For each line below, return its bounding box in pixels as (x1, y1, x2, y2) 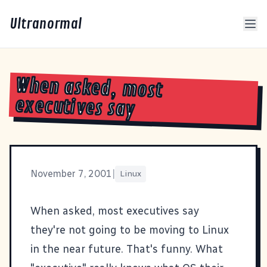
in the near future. (30, 242, 123, 256)
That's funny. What (123, 242, 223, 256)
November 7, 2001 (30, 167, 112, 179)
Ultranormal (10, 15, 82, 33)
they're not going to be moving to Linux (30, 223, 229, 237)
